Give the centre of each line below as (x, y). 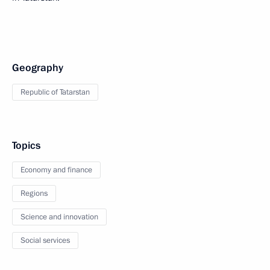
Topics (26, 145)
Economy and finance (56, 170)
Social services (45, 240)
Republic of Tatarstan (55, 92)
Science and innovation (59, 217)
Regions (34, 193)
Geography (38, 67)
